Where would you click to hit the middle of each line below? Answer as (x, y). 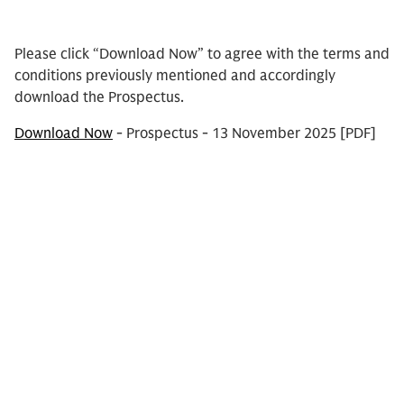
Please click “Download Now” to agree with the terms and (202, 54)
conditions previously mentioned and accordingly (175, 76)
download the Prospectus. (99, 97)
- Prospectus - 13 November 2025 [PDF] (244, 133)
